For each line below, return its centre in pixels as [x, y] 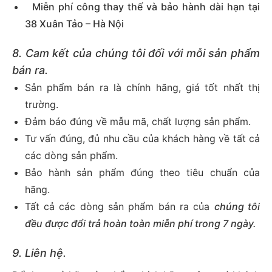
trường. [41, 105]
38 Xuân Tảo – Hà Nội [74, 24]
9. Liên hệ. [39, 253]
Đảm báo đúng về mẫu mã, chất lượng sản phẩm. [138, 122]
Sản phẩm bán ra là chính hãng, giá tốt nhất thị [142, 88]
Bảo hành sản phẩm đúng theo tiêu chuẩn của [142, 173]
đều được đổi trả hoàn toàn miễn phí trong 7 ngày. [140, 224]
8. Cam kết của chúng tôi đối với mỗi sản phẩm [136, 53]
